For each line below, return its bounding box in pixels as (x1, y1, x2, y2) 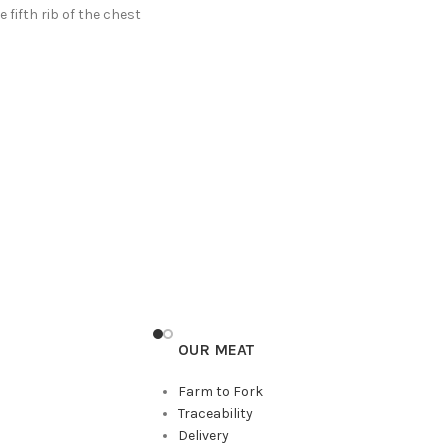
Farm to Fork (177, 382, 263, 400)
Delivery (177, 426, 229, 444)
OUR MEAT (177, 339, 254, 359)
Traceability (177, 404, 253, 422)
